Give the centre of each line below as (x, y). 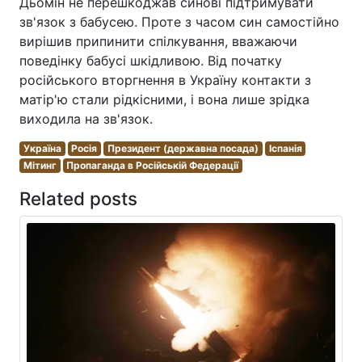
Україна (42, 148)
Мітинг (40, 165)
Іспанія (285, 148)
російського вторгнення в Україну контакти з (165, 80)
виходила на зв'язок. (86, 119)
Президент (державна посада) (183, 148)
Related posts (78, 198)
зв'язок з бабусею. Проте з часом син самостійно (179, 22)
